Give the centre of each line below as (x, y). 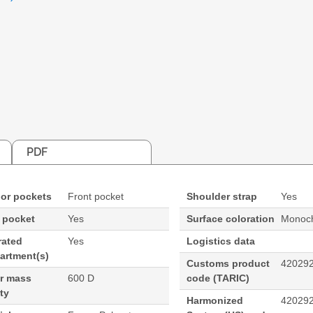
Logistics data (220, 241)
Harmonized (214, 301)
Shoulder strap (221, 197)
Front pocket (96, 197)
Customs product (228, 264)
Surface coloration (230, 219)
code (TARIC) (218, 278)
